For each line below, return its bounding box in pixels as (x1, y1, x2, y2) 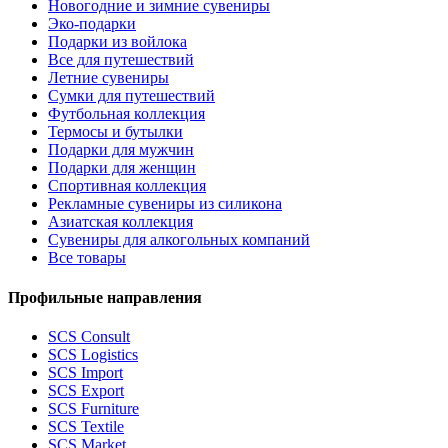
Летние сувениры (48, 69, 169, 87)
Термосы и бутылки (48, 123, 183, 141)
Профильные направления (8, 288, 202, 306)
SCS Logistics (48, 345, 138, 363)
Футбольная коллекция (48, 105, 205, 123)
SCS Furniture (48, 399, 139, 417)
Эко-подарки (48, 15, 136, 33)
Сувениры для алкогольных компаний (48, 231, 310, 249)
